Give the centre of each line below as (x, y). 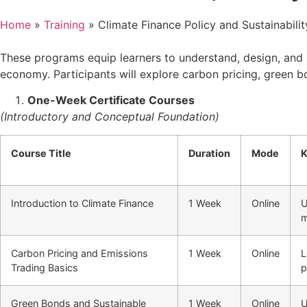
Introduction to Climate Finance (82, 203)
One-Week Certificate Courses (111, 100)
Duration (209, 153)
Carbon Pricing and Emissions (79, 253)
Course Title (41, 153)
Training (64, 25)
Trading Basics (45, 267)
